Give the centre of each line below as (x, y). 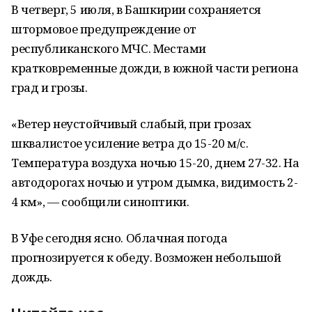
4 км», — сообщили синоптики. (100, 202)
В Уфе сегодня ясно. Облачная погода (119, 238)
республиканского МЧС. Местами (109, 48)
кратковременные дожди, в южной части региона (155, 68)
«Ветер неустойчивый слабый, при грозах (132, 124)
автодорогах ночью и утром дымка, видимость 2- (155, 182)
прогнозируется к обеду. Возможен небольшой (146, 257)
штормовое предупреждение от (104, 29)
